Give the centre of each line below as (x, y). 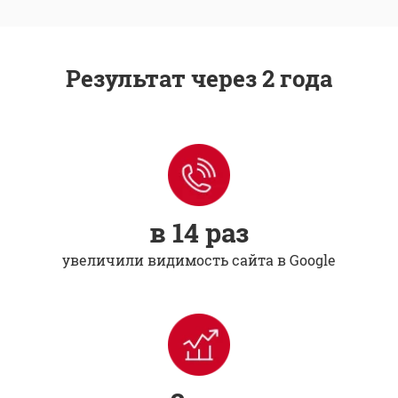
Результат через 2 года (199, 78)
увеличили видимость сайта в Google (199, 259)
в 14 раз (199, 232)
